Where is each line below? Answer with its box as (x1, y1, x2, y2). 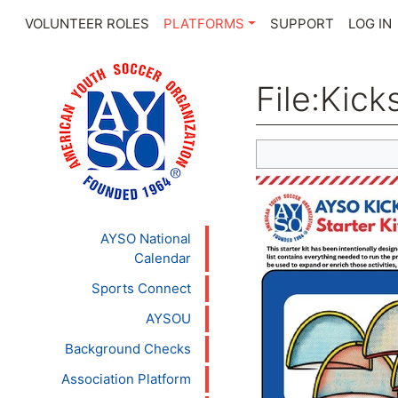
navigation (309, 139, 374, 157)
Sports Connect (92, 280, 191, 297)
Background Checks (65, 340, 191, 357)
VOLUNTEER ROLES (25, 15, 149, 32)
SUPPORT (269, 15, 334, 32)
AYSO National (100, 230, 191, 247)
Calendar (134, 250, 191, 267)
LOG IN (347, 15, 392, 32)
